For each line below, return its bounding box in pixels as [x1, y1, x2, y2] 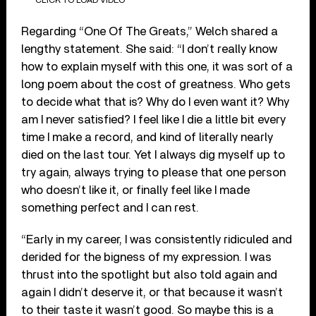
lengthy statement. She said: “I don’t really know [21, 42, 278, 55]
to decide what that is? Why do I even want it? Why [21, 95, 290, 108]
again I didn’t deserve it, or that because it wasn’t [21, 286, 284, 298]
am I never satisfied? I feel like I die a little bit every [21, 113, 286, 126]
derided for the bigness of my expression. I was [21, 250, 272, 263]
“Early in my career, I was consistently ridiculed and [21, 233, 293, 245]
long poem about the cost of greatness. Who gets [21, 78, 291, 90]
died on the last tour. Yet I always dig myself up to [21, 148, 286, 161]
